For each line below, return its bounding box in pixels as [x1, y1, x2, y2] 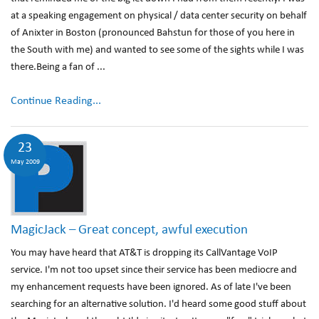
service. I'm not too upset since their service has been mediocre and [11, 265, 297, 276]
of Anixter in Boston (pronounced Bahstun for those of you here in [11, 28, 295, 38]
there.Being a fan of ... [11, 62, 105, 73]
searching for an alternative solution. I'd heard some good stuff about [11, 299, 306, 310]
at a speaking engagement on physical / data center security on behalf [11, 11, 307, 21]
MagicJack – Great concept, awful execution [11, 224, 248, 237]
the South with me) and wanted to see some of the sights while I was [11, 45, 304, 56]
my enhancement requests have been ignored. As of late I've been [11, 282, 291, 293]
